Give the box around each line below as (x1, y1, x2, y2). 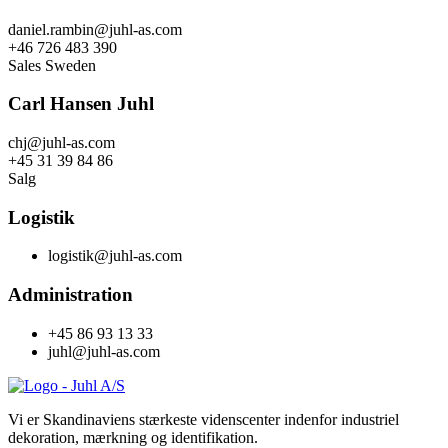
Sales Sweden (8, 56, 96, 74)
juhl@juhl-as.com (48, 342, 160, 360)
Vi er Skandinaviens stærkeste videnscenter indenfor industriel (8, 410, 399, 428)
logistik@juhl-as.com (48, 247, 182, 265)
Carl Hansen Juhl (8, 93, 154, 115)
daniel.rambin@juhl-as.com (8, 20, 182, 38)
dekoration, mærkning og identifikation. (8, 428, 258, 446)
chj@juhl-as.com (8, 134, 115, 152)
